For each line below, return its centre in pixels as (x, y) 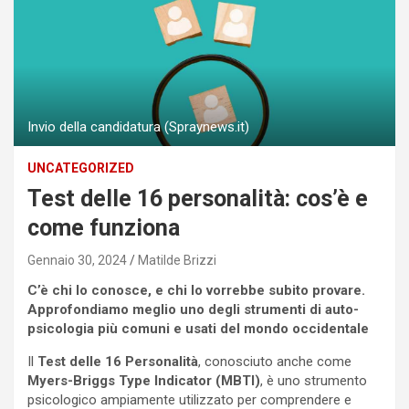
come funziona (104, 228)
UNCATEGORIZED (81, 168)
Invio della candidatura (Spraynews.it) (138, 127)
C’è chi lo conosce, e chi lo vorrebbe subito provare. (196, 291)
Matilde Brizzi (177, 261)
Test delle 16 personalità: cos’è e (198, 199)
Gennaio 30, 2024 (77, 261)
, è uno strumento (314, 381)
